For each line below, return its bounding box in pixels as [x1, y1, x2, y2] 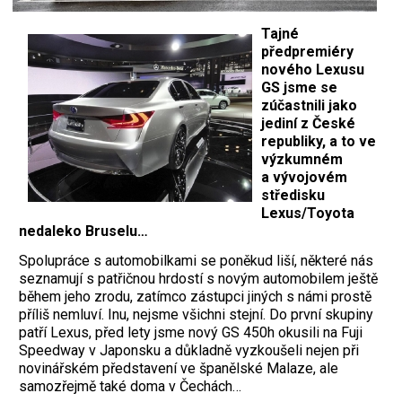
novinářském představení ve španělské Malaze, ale [19, 359, 338, 377]
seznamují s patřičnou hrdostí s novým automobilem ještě [19, 269, 378, 287]
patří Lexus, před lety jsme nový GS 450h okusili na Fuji [19, 323, 363, 341]
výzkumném [261, 150, 343, 168]
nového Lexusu [261, 60, 364, 78]
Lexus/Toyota [261, 204, 354, 222]
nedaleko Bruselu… [19, 222, 148, 240]
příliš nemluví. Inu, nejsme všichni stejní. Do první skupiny [19, 305, 373, 323]
